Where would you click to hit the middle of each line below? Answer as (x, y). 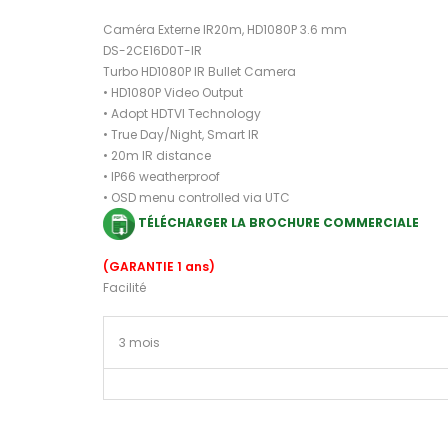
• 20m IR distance (157, 156)
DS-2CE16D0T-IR (152, 51)
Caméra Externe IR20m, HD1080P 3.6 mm (225, 30)
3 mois (139, 342)
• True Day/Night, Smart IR (181, 135)
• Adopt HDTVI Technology (182, 114)
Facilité (124, 287)
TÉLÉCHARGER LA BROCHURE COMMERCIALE (277, 223)
